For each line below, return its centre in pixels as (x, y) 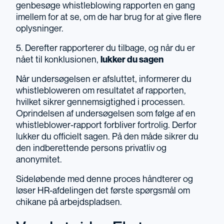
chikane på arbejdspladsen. (69, 202)
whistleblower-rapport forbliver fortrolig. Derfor (106, 125)
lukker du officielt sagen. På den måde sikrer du (107, 137)
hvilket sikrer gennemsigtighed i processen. (100, 102)
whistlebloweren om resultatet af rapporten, (101, 91)
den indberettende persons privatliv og (91, 148)
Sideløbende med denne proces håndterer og (104, 179)
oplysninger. (40, 29)
